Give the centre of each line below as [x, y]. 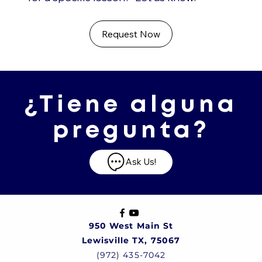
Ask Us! [141, 162]
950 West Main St [131, 226]
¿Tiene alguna [131, 106]
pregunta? [131, 131]
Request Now [131, 34]
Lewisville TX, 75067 [131, 241]
